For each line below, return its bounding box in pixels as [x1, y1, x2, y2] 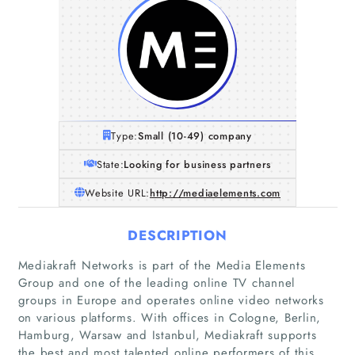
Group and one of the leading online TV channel [17, 273, 295, 292]
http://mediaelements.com [150, 185, 281, 200]
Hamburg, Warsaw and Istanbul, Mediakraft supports [17, 326, 317, 344]
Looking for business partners [124, 156, 272, 172]
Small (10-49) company [138, 128, 252, 143]
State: [96, 156, 124, 172]
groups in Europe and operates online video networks [17, 291, 324, 309]
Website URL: [85, 185, 150, 200]
